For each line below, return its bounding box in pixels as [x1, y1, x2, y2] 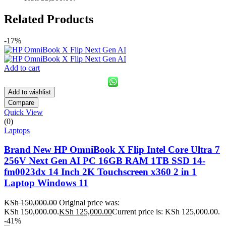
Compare [8, 98, 34, 106]
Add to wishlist [8, 88, 51, 96]
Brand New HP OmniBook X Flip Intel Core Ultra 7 [4, 144, 220, 155]
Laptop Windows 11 [4, 178, 88, 189]
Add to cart [4, 63, 40, 72]
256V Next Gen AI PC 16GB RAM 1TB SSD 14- [4, 155, 205, 166]
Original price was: [59, 198, 120, 207]
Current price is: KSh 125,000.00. [112, 207, 220, 216]
